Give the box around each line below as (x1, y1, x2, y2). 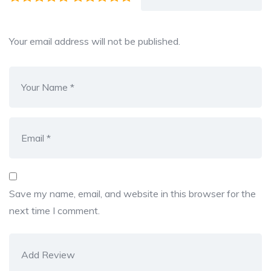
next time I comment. (9, 204, 100, 217)
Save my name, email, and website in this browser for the (9, 187, 256, 200)
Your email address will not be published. (9, 34, 180, 47)
